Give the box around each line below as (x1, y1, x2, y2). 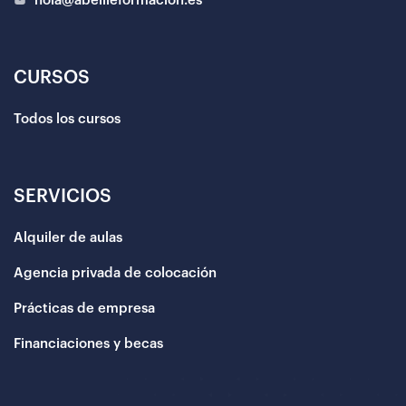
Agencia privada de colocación (14, 266, 217, 280)
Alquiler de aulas (14, 230, 122, 245)
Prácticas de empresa (14, 301, 155, 315)
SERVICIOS (14, 187, 111, 206)
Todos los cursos (14, 111, 121, 126)
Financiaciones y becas (14, 336, 163, 351)
